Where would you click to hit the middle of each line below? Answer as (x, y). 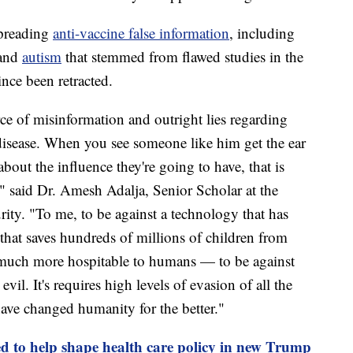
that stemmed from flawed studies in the (182, 56)
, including (262, 32)
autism (42, 56)
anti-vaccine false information (141, 32)
